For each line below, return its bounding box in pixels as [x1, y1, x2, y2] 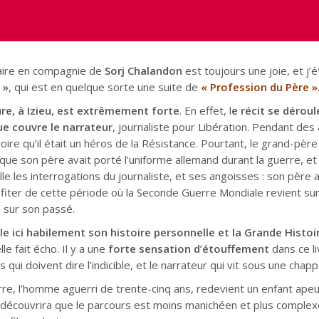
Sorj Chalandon [105, 63, 182, 78]
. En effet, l [179, 103, 231, 117]
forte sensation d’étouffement [108, 241, 269, 256]
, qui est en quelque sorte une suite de [9, 79, 201, 94]
